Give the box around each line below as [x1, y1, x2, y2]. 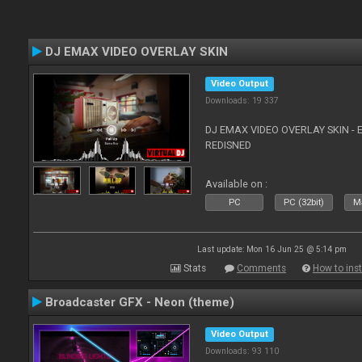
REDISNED [205, 139, 252, 151]
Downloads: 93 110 [205, 346, 280, 356]
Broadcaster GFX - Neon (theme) [45, 295, 234, 309]
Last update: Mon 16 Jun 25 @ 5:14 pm [196, 245, 347, 254]
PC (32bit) [284, 197, 325, 208]
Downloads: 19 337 [205, 95, 280, 106]
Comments [237, 263, 286, 274]
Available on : [205, 178, 268, 190]
